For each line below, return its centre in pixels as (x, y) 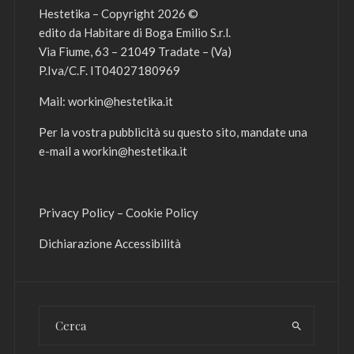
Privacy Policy (77, 213)
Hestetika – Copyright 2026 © (119, 14)
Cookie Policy (162, 213)
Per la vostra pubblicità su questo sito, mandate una (173, 132)
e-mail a (60, 151)
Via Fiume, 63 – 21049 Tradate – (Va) (135, 52)
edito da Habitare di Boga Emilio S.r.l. (135, 33)
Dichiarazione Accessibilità (110, 244)
